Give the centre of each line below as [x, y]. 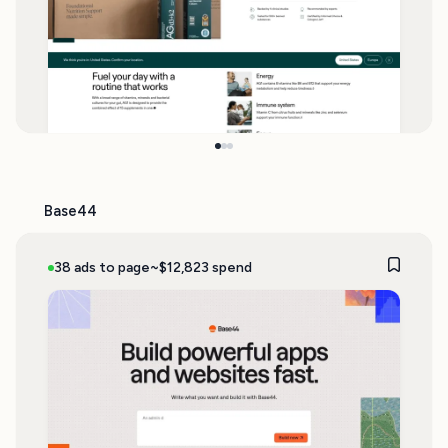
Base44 [70, 211]
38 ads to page [102, 267]
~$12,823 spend [200, 267]
